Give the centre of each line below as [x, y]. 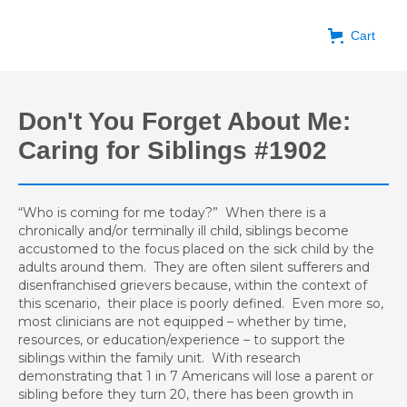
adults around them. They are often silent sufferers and [194, 267]
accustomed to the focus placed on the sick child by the [196, 249]
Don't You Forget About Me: [184, 121]
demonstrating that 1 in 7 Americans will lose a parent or [196, 376]
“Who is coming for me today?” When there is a [172, 213]
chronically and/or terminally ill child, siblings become [184, 231]
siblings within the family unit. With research [159, 358]
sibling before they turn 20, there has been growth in [186, 394]
